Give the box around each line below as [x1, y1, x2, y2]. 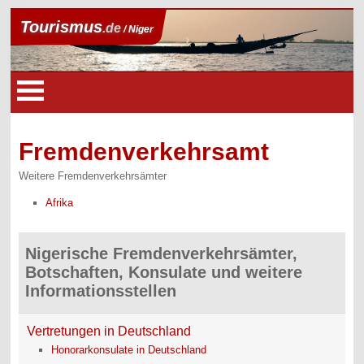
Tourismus [20, 18, 103, 36]
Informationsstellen [25, 281, 177, 300]
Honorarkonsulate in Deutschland [51, 343, 207, 356]
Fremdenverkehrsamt [19, 138, 270, 166]
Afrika [45, 196, 74, 209]
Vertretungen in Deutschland [27, 323, 192, 338]
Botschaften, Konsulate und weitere [25, 262, 303, 281]
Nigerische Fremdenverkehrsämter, [25, 244, 298, 262]
